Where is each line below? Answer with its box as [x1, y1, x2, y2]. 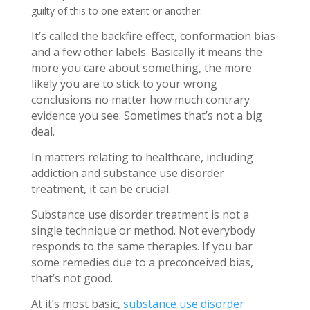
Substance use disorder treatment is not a [30, 206, 249, 222]
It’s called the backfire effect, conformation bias [30, 28, 275, 44]
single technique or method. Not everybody [30, 222, 255, 238]
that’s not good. [30, 270, 113, 286]
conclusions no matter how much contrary [30, 91, 250, 107]
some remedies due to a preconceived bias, [30, 254, 253, 270]
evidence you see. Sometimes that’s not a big [30, 107, 262, 123]
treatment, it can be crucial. [30, 181, 171, 197]
